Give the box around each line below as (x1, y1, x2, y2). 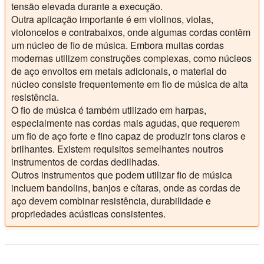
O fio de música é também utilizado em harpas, (11, 103, 206, 117)
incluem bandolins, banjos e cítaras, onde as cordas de (11, 180, 240, 194)
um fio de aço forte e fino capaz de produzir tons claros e (11, 128, 246, 143)
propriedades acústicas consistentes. (11, 206, 166, 220)
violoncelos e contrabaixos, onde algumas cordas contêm (11, 25, 250, 39)
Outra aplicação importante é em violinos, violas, (11, 12, 213, 26)
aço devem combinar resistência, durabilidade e (11, 193, 211, 207)
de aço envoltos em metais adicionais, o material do (11, 64, 227, 78)
